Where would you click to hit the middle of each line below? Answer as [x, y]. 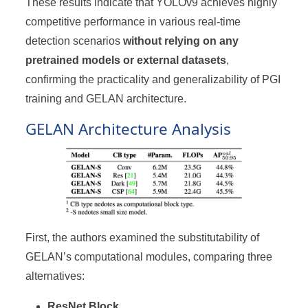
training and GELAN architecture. [106, 98]
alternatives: [55, 276]
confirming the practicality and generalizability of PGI [153, 79]
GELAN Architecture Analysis [129, 129]
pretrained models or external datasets [126, 60]
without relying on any [181, 41]
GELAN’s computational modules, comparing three [149, 256]
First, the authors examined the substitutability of [143, 237]
